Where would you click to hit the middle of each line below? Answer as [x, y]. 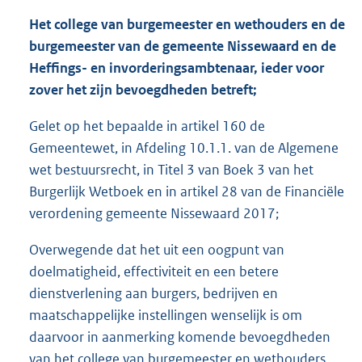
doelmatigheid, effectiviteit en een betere [154, 272]
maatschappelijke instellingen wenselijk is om [166, 316]
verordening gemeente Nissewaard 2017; [154, 214]
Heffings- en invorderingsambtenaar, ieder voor [177, 68]
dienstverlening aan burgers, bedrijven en [154, 294]
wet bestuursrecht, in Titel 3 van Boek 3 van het [171, 170]
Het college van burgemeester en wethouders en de [187, 25]
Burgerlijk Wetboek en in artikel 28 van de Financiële [187, 192]
